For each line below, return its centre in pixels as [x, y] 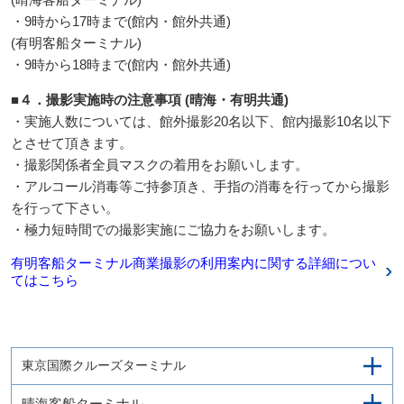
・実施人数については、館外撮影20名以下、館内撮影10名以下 [201, 121]
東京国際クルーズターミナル [103, 366]
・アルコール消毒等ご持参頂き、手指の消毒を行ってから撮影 [200, 186]
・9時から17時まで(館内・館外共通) [120, 21]
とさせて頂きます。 [71, 143]
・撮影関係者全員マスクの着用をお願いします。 [159, 165]
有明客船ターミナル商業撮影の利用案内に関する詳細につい [193, 263]
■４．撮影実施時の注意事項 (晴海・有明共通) [149, 100]
